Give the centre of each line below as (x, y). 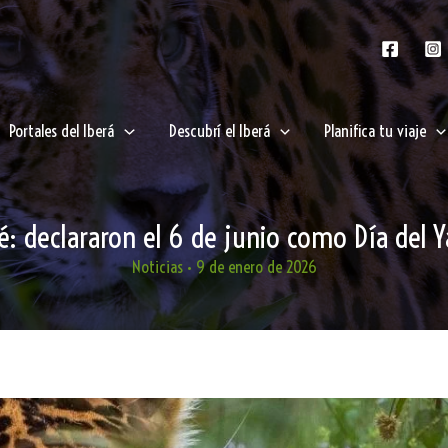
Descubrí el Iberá (219, 131)
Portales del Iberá (62, 131)
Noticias (157, 266)
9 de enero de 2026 (256, 266)
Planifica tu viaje (374, 131)
